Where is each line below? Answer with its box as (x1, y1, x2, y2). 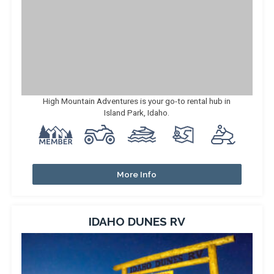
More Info (117, 169, 157, 179)
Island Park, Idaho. (104, 108, 170, 117)
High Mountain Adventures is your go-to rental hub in (43, 96, 231, 106)
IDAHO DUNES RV (88, 215, 185, 228)
